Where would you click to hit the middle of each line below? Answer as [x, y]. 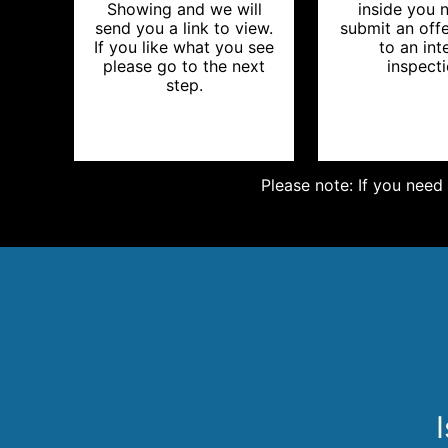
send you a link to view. [184, 28]
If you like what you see [184, 47]
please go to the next [184, 66]
